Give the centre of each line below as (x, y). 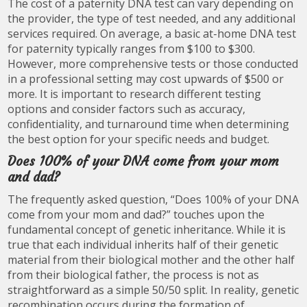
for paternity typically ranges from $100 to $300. (132, 49)
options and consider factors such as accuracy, (127, 109)
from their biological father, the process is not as (134, 275)
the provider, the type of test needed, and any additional (152, 19)
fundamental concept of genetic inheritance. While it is (147, 230)
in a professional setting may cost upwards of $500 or (146, 79)
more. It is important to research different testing (135, 94)
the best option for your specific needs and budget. (139, 139)
